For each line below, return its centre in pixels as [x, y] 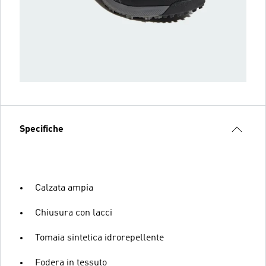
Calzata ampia [64, 188]
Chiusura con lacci [74, 213]
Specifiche [42, 129]
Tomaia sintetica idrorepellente [99, 238]
